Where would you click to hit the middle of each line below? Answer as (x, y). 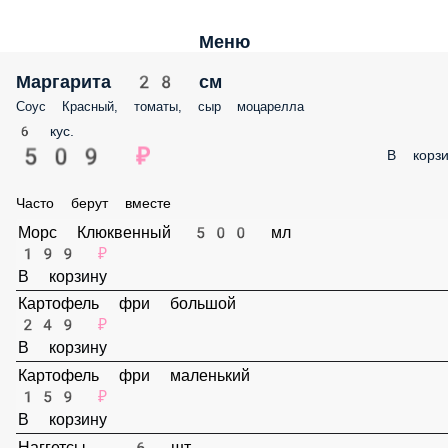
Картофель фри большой (119, 338)
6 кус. (34, 131)
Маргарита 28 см (98, 81)
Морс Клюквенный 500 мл (124, 245)
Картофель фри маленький (127, 431)
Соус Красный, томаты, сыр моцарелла (137, 106)
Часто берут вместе (83, 203)
